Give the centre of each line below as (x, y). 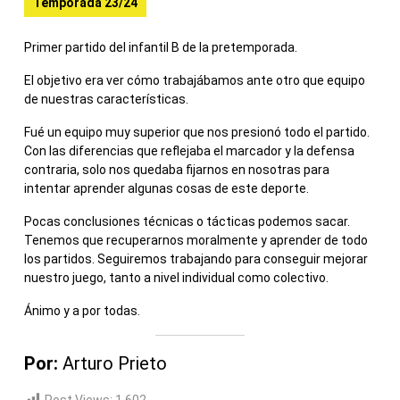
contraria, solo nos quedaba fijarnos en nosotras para (177, 169)
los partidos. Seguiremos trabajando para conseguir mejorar (196, 258)
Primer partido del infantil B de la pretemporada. (161, 47)
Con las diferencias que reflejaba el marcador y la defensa (189, 150)
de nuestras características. (106, 99)
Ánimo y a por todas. (82, 310)
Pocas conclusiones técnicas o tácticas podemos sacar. (187, 221)
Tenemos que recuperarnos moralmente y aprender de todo (196, 240)
